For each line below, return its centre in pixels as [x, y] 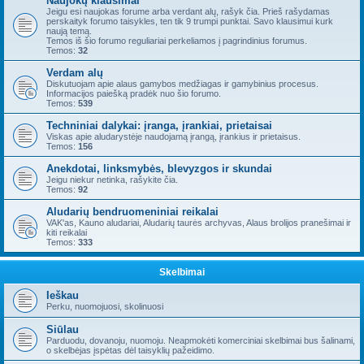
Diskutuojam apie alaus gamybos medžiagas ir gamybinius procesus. [182, 84]
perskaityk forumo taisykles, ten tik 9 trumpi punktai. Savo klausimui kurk [190, 21]
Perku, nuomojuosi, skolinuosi [105, 306]
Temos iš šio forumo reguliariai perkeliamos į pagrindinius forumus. [177, 41]
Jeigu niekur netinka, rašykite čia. [112, 180]
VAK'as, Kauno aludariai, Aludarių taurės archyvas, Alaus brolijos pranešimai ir [199, 223]
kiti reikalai [67, 232]
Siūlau [63, 329]
